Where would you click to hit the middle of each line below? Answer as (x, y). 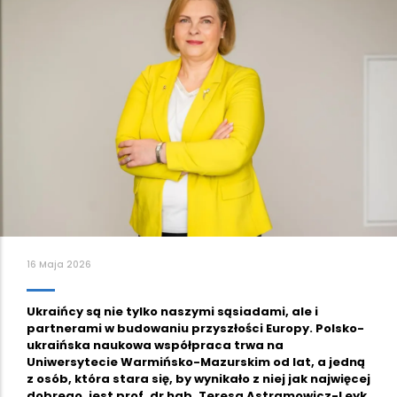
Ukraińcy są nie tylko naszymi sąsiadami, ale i (172, 311)
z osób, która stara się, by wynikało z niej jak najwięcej (198, 378)
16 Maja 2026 (59, 264)
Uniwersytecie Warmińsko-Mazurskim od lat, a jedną (196, 362)
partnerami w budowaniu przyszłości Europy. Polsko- (195, 328)
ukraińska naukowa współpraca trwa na (155, 345)
